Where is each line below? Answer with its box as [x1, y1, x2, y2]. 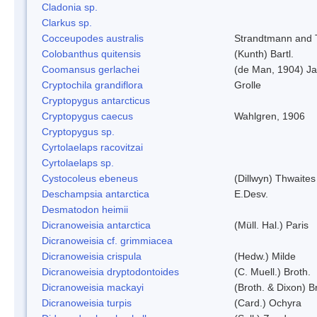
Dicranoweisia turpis [42, 296, 132, 309]
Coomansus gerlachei [42, 63, 139, 75]
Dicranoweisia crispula [42, 250, 142, 262]
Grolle [234, 79, 261, 91]
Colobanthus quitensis [42, 47, 141, 59]
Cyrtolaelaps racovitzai [42, 141, 143, 153]
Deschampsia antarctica [42, 188, 149, 200]
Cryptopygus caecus [42, 110, 133, 122]
